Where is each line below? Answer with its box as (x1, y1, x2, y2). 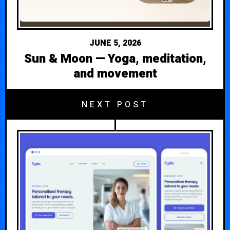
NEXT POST (82, 98, 148, 111)
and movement (73, 64, 157, 83)
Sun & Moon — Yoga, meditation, (24, 49, 206, 68)
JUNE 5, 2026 (89, 36, 141, 49)
